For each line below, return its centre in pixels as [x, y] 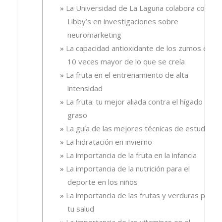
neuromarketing [94, 34]
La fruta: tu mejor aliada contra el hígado [134, 101]
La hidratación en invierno [109, 141]
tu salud [81, 208]
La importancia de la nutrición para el [128, 168]
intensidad [85, 88]
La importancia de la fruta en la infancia [131, 155]
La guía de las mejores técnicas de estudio [138, 128]
